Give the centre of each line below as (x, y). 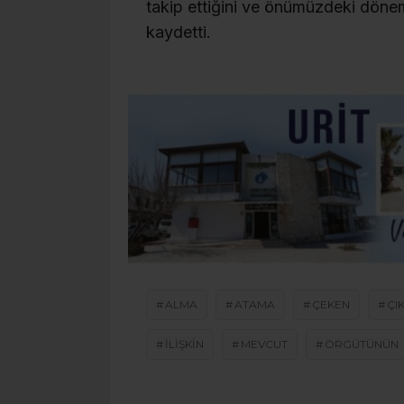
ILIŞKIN (184, 344)
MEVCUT (264, 344)
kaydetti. (179, 32)
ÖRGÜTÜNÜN (362, 344)
